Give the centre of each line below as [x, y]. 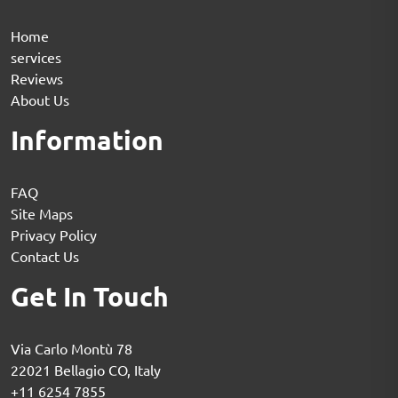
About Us [40, 99]
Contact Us [45, 255]
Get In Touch [90, 296]
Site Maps [42, 213]
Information [87, 139]
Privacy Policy [54, 234]
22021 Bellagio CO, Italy [86, 369]
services [36, 56]
